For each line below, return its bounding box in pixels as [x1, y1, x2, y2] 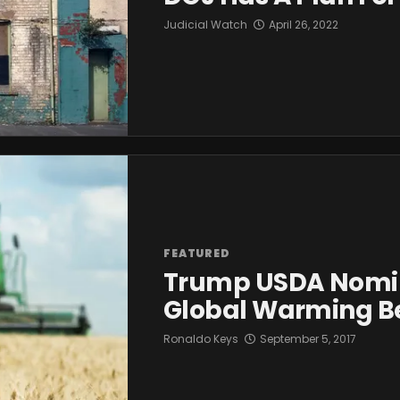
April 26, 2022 [269, 16, 338, 32]
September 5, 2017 [260, 330, 356, 346]
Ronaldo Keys [163, 330, 238, 346]
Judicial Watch [163, 16, 247, 32]
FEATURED [163, 245, 230, 261]
